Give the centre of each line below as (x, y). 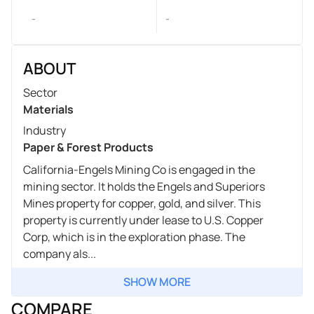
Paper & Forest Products (88, 147)
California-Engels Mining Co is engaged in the (139, 169)
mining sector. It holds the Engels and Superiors (144, 186)
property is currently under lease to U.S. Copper (143, 220)
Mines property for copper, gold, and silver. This (142, 203)
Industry (45, 130)
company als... (60, 253)
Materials (48, 109)
